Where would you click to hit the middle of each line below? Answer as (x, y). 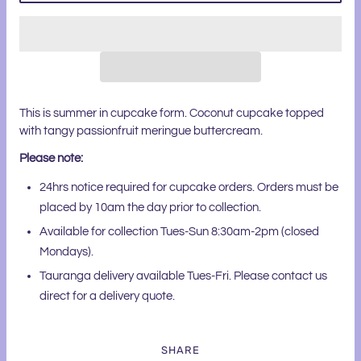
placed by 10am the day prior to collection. (150, 208)
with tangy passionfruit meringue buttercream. (141, 131)
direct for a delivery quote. (108, 297)
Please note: (52, 159)
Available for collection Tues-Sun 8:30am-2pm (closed (179, 232)
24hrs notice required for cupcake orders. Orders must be (189, 188)
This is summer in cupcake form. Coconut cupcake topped (172, 114)
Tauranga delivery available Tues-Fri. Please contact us (183, 276)
